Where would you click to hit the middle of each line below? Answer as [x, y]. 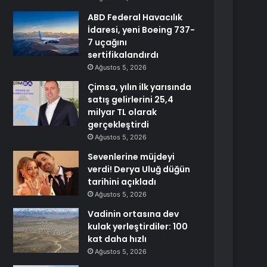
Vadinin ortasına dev [133, 214]
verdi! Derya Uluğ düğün [139, 169]
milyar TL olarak [122, 112]
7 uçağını [108, 42]
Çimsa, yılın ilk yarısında [140, 87]
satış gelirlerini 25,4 [131, 100]
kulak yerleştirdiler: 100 [138, 226]
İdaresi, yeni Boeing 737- [142, 30]
